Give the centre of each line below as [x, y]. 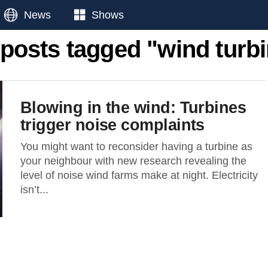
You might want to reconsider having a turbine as [136, 147]
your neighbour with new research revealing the [133, 161]
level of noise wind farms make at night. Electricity [139, 175]
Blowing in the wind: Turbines [133, 107]
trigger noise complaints [112, 125]
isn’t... [34, 190]
